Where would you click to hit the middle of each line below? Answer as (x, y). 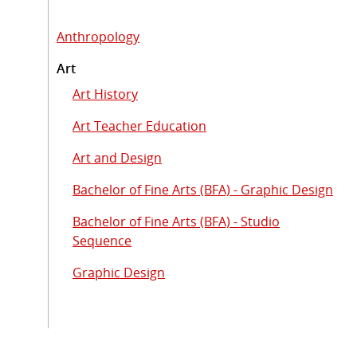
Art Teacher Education (139, 126)
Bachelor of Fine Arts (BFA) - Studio (176, 221)
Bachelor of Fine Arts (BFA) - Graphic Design (203, 189)
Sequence (102, 240)
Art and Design (117, 157)
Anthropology (98, 36)
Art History (105, 94)
